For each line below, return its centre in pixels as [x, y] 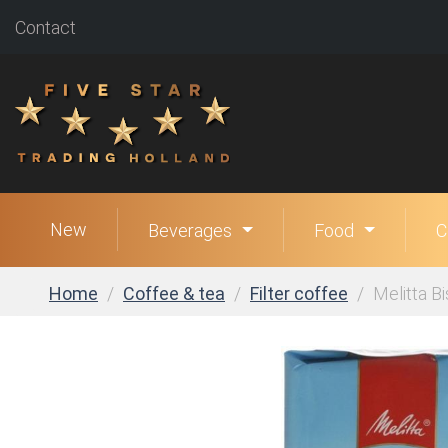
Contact [45, 27]
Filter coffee [299, 294]
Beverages [190, 231]
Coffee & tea [174, 294]
